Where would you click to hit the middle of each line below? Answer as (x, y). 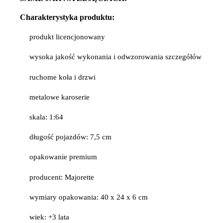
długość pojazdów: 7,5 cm (71, 137)
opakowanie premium (63, 157)
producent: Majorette (62, 177)
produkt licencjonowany (67, 37)
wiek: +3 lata (50, 217)
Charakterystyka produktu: (67, 17)
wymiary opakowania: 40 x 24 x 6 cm (89, 197)
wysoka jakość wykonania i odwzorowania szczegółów (116, 57)
